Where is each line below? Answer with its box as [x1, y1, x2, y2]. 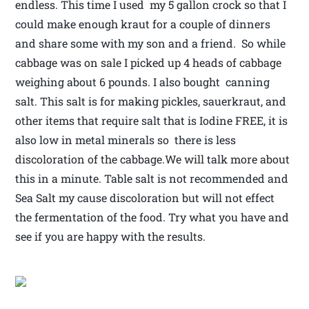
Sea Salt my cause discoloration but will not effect [15, 190, 275, 206]
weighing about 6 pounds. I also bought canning [15, 74, 270, 90]
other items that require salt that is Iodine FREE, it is [15, 113, 288, 128]
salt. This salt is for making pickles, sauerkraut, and [15, 94, 287, 109]
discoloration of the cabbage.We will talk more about [15, 152, 290, 167]
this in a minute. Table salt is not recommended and [15, 171, 289, 186]
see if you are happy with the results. [15, 229, 206, 244]
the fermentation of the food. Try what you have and [15, 210, 290, 225]
